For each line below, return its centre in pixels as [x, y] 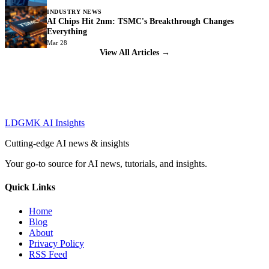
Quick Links [30, 187]
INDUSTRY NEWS [74, 11]
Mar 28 [57, 42]
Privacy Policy [56, 243]
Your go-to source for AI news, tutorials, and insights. [106, 164]
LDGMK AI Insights [45, 123]
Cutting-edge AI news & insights [67, 144]
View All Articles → [134, 53]
